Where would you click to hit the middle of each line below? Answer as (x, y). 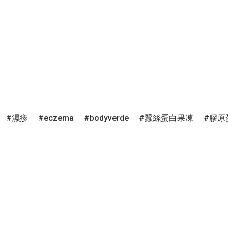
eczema (59, 118)
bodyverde (109, 118)
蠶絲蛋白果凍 (169, 118)
